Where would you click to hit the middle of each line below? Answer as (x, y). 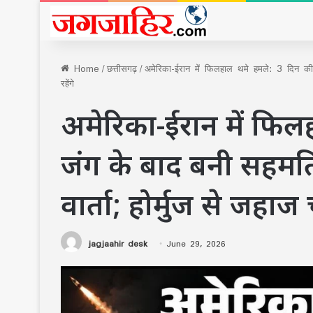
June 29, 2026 (196, 243)
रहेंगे (67, 83)
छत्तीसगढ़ (122, 68)
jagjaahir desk (118, 243)
